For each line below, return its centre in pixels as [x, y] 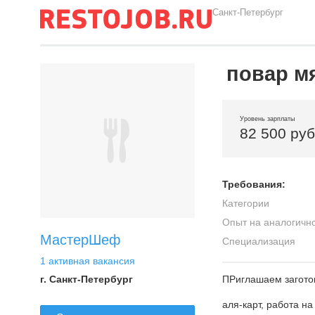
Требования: [254, 184]
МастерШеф [80, 240]
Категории [246, 203]
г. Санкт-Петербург [86, 279]
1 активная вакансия [88, 261]
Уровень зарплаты [267, 119]
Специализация [259, 241]
